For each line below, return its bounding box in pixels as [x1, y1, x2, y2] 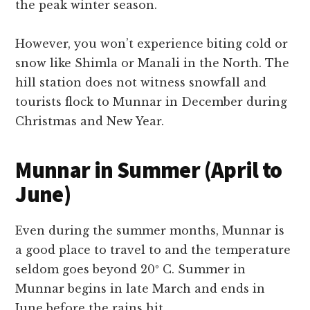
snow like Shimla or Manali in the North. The [15, 56, 290, 71]
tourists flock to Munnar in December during [15, 95, 288, 109]
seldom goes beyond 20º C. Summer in [15, 262, 246, 277]
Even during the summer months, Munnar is [15, 224, 285, 238]
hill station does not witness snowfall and [15, 75, 267, 90]
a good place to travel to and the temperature [15, 243, 291, 257]
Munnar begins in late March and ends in [15, 282, 266, 296]
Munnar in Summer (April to [15, 156, 282, 185]
